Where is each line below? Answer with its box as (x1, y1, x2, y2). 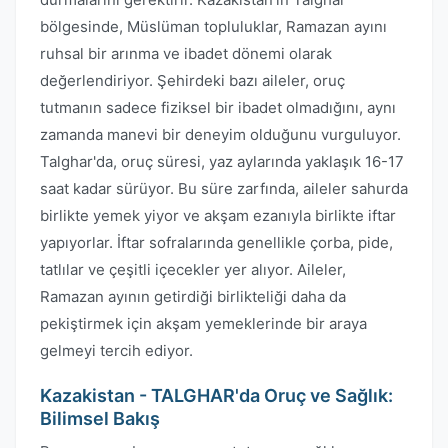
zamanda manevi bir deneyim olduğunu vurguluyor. (40, 125, 401, 144)
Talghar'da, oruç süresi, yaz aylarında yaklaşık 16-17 (40, 152, 404, 171)
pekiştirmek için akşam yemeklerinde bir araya (40, 314, 367, 333)
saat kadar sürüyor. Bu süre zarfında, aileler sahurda (40, 179, 408, 198)
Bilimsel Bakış (40, 408, 160, 429)
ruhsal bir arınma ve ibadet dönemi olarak (40, 44, 332, 63)
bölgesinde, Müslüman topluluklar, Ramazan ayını (40, 17, 387, 36)
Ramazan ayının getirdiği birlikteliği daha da (40, 287, 346, 306)
